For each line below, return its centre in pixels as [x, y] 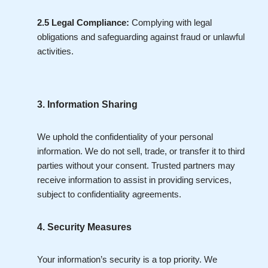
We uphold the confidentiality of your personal [125, 137]
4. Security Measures [84, 227]
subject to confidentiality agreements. [109, 194]
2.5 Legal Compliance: [83, 22]
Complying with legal [170, 22]
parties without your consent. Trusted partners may [136, 165]
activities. [55, 51]
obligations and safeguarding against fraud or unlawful [141, 37]
